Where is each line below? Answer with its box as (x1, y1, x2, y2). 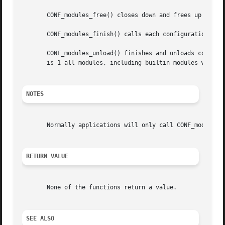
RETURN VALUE (26, 153, 69, 160)
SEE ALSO (26, 215, 55, 222)
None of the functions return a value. (22, 184, 177, 191)
